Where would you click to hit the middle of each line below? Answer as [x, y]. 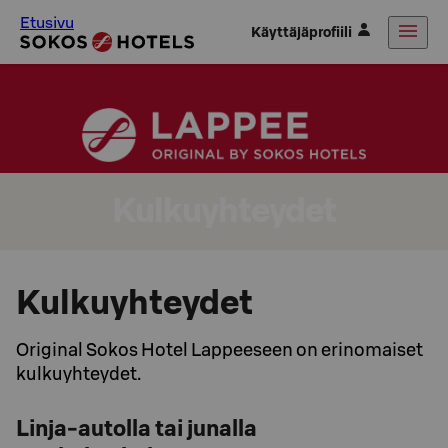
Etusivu [47, 22]
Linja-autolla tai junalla [136, 428]
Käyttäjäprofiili [301, 32]
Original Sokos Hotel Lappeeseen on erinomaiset [219, 349]
